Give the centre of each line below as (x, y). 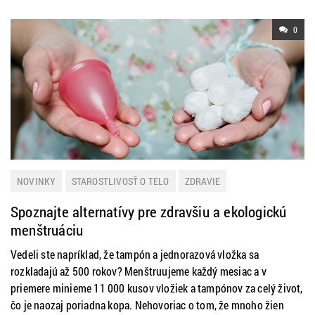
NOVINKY (37, 181)
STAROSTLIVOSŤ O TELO (120, 181)
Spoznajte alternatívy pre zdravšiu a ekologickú (149, 212)
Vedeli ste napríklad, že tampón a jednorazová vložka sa (135, 254)
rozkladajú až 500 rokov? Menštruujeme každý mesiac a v (139, 271)
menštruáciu (47, 230)
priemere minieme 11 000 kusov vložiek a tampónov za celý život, (157, 288)
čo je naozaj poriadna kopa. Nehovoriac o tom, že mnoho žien (147, 305)
